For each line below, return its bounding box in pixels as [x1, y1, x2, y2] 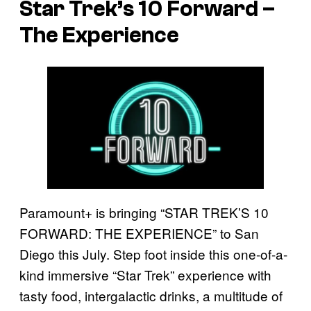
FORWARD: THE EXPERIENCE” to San [19, 223, 259, 242]
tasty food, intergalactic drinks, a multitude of [19, 285, 283, 305]
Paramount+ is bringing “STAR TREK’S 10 [19, 202, 269, 221]
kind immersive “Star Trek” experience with [19, 264, 271, 284]
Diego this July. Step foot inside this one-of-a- [19, 244, 287, 263]
